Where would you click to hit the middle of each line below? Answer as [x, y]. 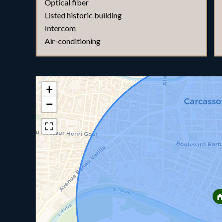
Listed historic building [83, 15]
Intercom [60, 28]
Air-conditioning [73, 41]
